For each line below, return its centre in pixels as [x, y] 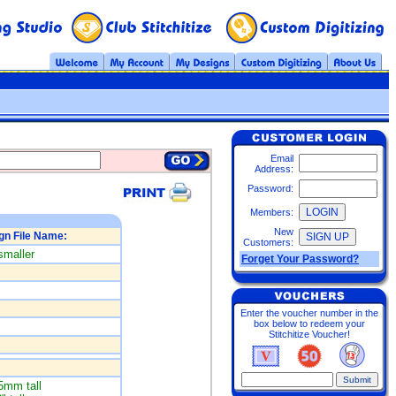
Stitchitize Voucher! [309, 334]
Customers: [268, 242]
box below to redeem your [309, 324]
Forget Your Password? [300, 259]
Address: [274, 169]
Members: [272, 212]
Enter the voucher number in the [309, 313]
